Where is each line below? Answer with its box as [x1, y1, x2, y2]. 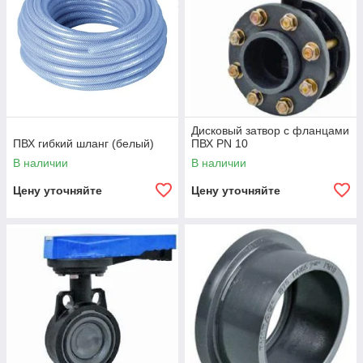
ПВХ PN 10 [191, 137, 248, 151]
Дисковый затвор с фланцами [191, 124, 349, 138]
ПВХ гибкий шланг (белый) [13, 137, 154, 151]
